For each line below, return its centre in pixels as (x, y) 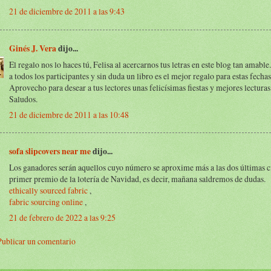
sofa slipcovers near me (50, 151)
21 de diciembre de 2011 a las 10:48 (69, 114)
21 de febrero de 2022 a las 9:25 (62, 217)
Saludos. (23, 99)
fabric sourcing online (46, 201)
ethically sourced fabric (48, 190)
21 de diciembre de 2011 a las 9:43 (67, 11)
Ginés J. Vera (33, 48)
